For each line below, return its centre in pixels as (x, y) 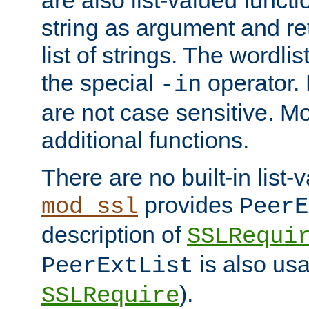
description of (114, 234)
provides (189, 205)
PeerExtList (117, 266)
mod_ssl (90, 207)
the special (101, 82)
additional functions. (145, 140)
